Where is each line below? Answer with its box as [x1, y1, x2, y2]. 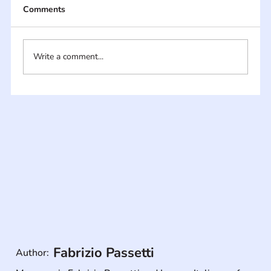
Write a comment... [33, 51, 103, 63]
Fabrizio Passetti [53, 243, 155, 262]
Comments [22, 3, 65, 15]
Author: [16, 246, 50, 260]
